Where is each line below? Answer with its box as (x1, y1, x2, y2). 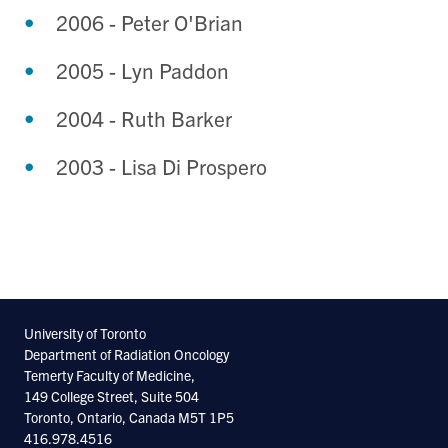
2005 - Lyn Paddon (56, 56, 229, 83)
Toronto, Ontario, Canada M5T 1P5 (24, 407, 234, 426)
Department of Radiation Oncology (24, 344, 229, 363)
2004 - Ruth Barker (56, 104, 232, 131)
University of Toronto (24, 323, 146, 342)
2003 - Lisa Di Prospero (56, 152, 267, 179)
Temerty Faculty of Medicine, (24, 365, 195, 384)
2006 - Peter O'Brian (56, 8, 243, 35)
